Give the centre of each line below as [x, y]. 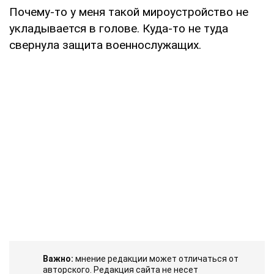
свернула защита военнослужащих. [105, 45]
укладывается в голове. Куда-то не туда [119, 28]
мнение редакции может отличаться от [156, 258]
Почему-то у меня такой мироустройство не [129, 12]
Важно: [58, 258]
